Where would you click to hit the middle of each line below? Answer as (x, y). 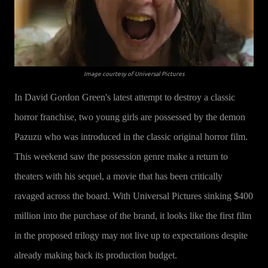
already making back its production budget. (97, 255)
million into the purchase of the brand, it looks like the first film (133, 216)
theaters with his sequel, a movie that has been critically (118, 176)
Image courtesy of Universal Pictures (134, 74)
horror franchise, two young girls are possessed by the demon (130, 117)
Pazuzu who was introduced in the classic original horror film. (131, 137)
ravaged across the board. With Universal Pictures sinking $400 (134, 196)
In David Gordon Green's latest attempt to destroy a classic (125, 97)
